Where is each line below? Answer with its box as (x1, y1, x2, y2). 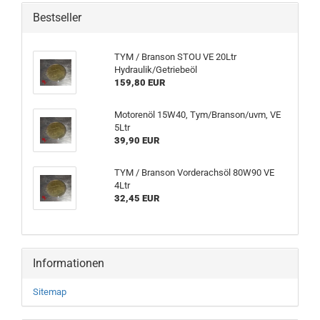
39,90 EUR (114, 135, 159, 146)
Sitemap (33, 286, 66, 297)
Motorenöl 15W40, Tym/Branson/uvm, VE (114, 109, 281, 120)
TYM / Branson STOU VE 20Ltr (114, 51, 236, 62)
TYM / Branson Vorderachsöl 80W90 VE (114, 167, 274, 178)
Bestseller (33, 11, 81, 24)
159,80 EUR (114, 77, 165, 88)
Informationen (33, 256, 104, 270)
